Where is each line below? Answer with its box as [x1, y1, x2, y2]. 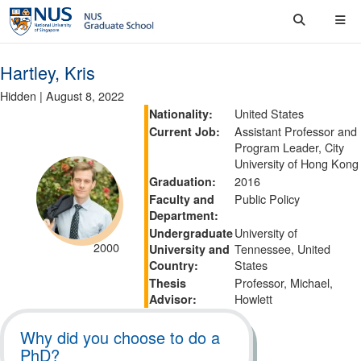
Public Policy [234, 190, 300, 207]
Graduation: [149, 173, 216, 189]
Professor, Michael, [234, 274, 333, 291]
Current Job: [149, 123, 220, 139]
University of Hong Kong [234, 155, 359, 172]
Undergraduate [149, 225, 233, 241]
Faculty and [149, 191, 214, 207]
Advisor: [149, 291, 197, 307]
